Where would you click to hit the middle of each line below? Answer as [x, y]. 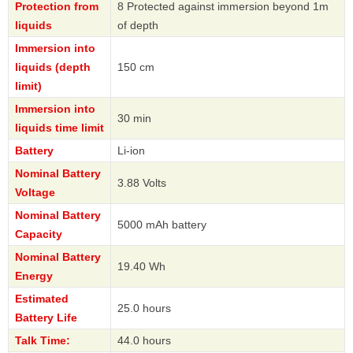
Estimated [42, 298]
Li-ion [131, 150]
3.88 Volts [142, 182]
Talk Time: [43, 340]
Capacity [39, 234]
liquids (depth [53, 67]
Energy [34, 275]
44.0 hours [144, 340]
